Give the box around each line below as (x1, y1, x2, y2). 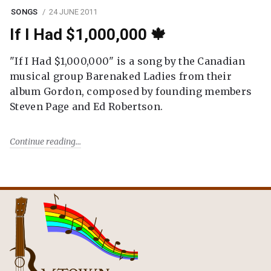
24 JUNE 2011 (48, 7, 97, 16)
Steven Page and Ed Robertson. (10, 100, 163, 113)
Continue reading (10, 136, 76, 147)
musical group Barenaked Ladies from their (10, 70, 232, 83)
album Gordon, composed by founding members (10, 85, 252, 98)
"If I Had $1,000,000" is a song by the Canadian (10, 55, 246, 68)
